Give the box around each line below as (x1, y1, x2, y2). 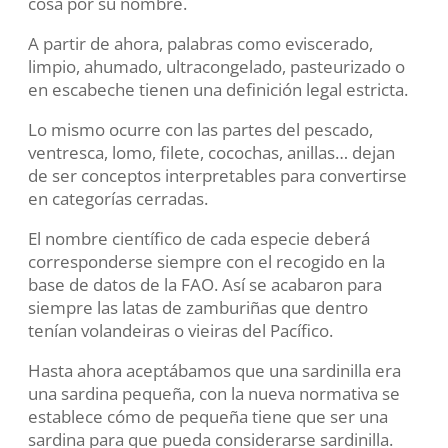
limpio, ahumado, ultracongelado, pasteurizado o (28, 55, 406, 78)
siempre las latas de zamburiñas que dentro (28, 296, 369, 319)
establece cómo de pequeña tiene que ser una (28, 405, 389, 428)
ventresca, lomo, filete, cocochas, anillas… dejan (28, 141, 396, 164)
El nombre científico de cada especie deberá (28, 227, 371, 250)
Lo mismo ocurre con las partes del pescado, (28, 118, 374, 141)
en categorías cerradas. (28, 187, 209, 210)
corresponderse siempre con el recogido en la (28, 250, 386, 273)
